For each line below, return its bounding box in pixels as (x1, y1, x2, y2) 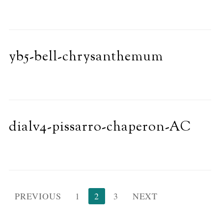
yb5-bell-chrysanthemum (9, 48, 163, 67)
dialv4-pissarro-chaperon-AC (9, 118, 192, 137)
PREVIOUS (15, 190, 61, 202)
